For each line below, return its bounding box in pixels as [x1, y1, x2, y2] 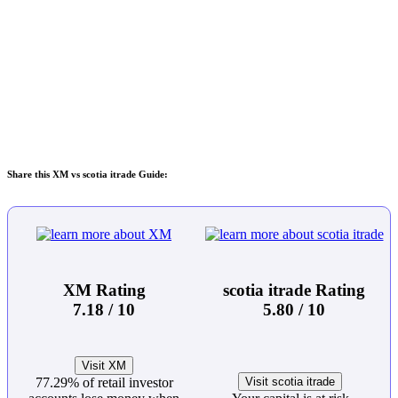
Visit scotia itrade [245, 375, 335, 389]
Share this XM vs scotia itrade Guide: [7, 169, 168, 180]
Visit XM [82, 359, 126, 373]
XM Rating [62, 280, 146, 299]
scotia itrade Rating [223, 280, 365, 299]
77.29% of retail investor [35, 375, 173, 391]
